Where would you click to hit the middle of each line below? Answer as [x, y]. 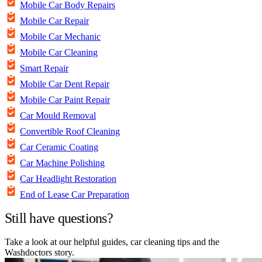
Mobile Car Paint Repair [65, 100]
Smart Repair [44, 68]
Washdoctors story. [39, 253]
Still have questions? [59, 218]
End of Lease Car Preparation [75, 195]
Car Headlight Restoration [68, 179]
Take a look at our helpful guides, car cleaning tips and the [112, 242]
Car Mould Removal [58, 116]
